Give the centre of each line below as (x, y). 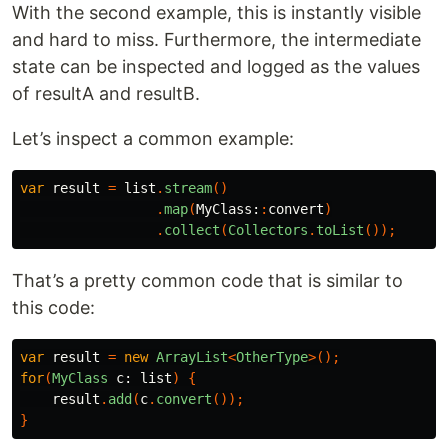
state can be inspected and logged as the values (216, 67)
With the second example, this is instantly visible (216, 13)
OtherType (272, 357)
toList (340, 230)
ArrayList (192, 357)
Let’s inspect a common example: (153, 139)
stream (188, 188)
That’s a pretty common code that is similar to (207, 281)
